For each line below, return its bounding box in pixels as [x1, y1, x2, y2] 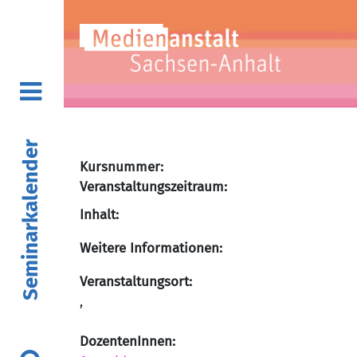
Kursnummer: [80, 159, 163, 175]
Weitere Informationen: [80, 240, 222, 257]
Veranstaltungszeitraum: [80, 178, 227, 195]
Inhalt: [80, 206, 119, 223]
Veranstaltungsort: [80, 273, 192, 290]
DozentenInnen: [80, 333, 175, 350]
